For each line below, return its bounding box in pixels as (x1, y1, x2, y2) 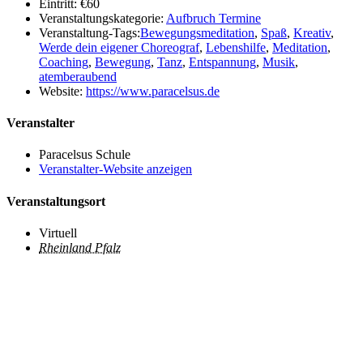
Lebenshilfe (206, 40, 266, 54)
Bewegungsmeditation (140, 25, 254, 40)
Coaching (39, 54, 88, 69)
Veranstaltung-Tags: (39, 25, 140, 40)
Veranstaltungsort (6, 194, 105, 208)
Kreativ (293, 25, 331, 40)
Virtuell (39, 226, 77, 241)
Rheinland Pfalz (39, 241, 121, 255)
